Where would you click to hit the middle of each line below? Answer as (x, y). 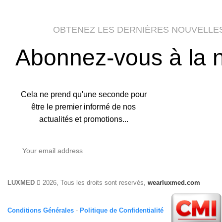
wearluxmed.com (174, 183)
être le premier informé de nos (83, 107)
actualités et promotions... (83, 119)
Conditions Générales (41, 211)
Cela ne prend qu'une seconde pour (83, 95)
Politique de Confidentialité (122, 211)
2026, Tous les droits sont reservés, (94, 183)
